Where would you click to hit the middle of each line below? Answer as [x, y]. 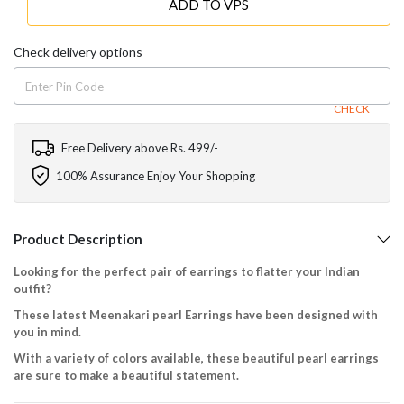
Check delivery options [78, 52]
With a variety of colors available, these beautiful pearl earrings [196, 358]
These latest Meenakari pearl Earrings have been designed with [196, 314]
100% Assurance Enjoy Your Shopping [156, 175]
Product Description [78, 239]
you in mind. [47, 331]
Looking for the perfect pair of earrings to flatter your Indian [187, 271]
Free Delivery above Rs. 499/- [140, 148]
